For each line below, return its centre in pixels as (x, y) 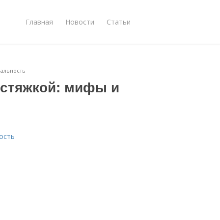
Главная (39, 22)
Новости (80, 22)
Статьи (119, 22)
